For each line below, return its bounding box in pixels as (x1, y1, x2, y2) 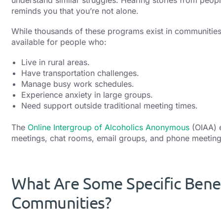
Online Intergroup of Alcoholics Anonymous (28, 122, 189, 133)
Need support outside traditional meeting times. (21, 100, 198, 110)
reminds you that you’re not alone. (11, 5, 139, 16)
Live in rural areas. (21, 57, 90, 67)
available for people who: (11, 37, 107, 47)
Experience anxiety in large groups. (21, 89, 153, 100)
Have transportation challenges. (21, 68, 139, 78)
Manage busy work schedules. (21, 78, 134, 89)
